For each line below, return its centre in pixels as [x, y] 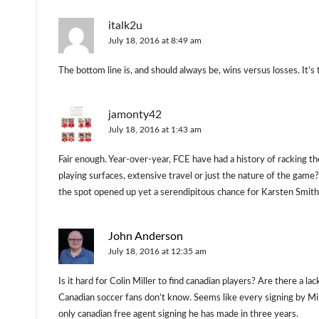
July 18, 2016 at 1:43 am [155, 129]
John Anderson [146, 236]
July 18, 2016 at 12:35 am [157, 251]
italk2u [125, 25]
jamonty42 [135, 114]
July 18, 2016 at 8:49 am [155, 40]
